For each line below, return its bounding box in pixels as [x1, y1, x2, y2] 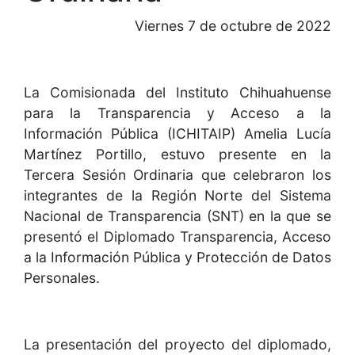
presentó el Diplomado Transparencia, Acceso [24, 228, 331, 246]
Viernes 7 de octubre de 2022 [135, 17, 331, 35]
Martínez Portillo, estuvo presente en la [24, 146, 331, 163]
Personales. [24, 269, 100, 287]
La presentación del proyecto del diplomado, [24, 336, 331, 353]
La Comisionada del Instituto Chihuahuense [24, 84, 331, 101]
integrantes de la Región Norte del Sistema [24, 187, 331, 204]
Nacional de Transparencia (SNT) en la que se [24, 208, 331, 225]
